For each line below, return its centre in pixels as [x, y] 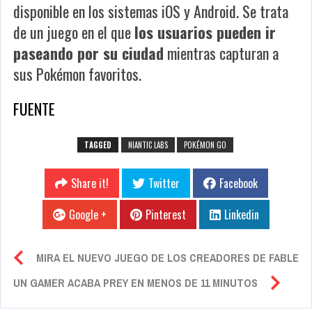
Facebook [238, 183]
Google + [88, 214]
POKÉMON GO [205, 145]
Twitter [164, 183]
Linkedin [242, 214]
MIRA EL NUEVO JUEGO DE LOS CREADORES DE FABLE [167, 257]
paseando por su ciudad [88, 53]
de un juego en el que [74, 32]
